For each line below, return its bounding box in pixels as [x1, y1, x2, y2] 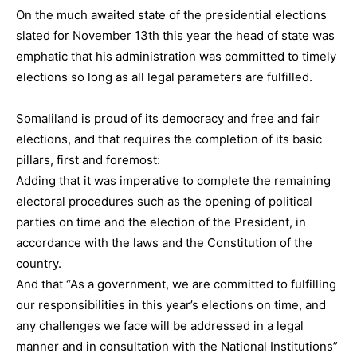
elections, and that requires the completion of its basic [16, 131, 322, 147]
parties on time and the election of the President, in [16, 214, 306, 229]
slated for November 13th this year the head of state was [16, 27, 335, 43]
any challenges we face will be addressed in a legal [16, 317, 304, 333]
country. [16, 255, 61, 271]
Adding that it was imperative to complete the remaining [16, 172, 331, 188]
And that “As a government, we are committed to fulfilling [16, 276, 336, 292]
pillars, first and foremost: [16, 151, 160, 167]
